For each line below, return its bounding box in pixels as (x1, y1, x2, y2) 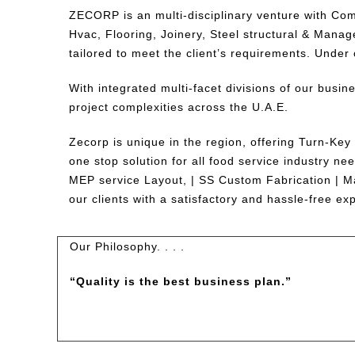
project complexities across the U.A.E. (69, 101, 288, 113)
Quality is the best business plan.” (76, 275, 292, 288)
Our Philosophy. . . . (70, 240, 185, 253)
